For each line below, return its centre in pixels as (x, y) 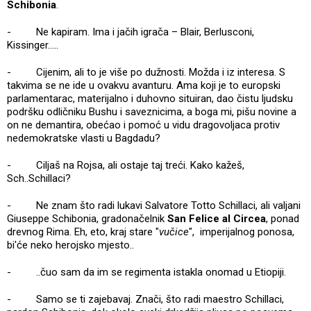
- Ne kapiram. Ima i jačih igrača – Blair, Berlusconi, (131, 32)
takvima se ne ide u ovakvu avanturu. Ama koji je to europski (144, 85)
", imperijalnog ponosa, (242, 232)
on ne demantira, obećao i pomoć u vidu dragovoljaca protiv (143, 125)
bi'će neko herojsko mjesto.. (70, 245)
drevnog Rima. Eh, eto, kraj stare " (83, 232)
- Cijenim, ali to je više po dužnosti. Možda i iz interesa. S (146, 72)
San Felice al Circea (217, 218)
